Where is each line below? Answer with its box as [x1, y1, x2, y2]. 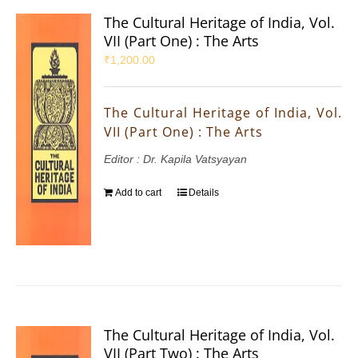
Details [189, 187, 220, 199]
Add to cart [115, 187, 162, 199]
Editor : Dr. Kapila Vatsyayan [104, 153, 248, 166]
